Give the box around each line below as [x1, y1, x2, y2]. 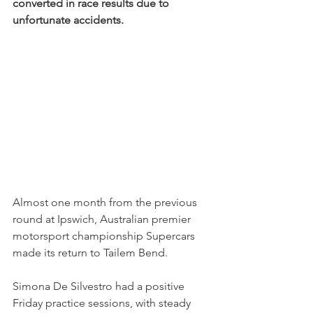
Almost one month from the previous [13, 196, 200, 210]
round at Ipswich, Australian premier [13, 212, 194, 226]
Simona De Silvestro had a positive [13, 279, 187, 293]
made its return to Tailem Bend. [13, 246, 168, 260]
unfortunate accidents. [13, 13, 124, 27]
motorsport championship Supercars [13, 229, 198, 243]
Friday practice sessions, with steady [13, 296, 194, 310]
